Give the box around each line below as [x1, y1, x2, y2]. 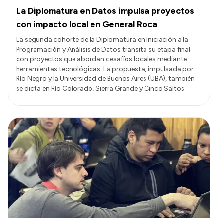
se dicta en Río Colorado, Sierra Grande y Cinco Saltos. [16, 84, 186, 92]
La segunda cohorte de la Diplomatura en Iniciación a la [16, 35, 188, 44]
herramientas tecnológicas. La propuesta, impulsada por [16, 64, 194, 73]
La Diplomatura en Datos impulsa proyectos [16, 5, 194, 16]
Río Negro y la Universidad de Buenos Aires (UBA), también [16, 74, 195, 83]
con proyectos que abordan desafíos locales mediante [16, 54, 187, 63]
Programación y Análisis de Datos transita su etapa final [16, 45, 190, 54]
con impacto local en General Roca [16, 18, 157, 30]
